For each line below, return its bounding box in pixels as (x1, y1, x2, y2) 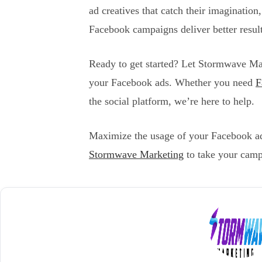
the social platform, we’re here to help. (89, 95, 254, 108)
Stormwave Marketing (89, 149, 184, 161)
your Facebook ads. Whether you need (89, 77, 256, 89)
